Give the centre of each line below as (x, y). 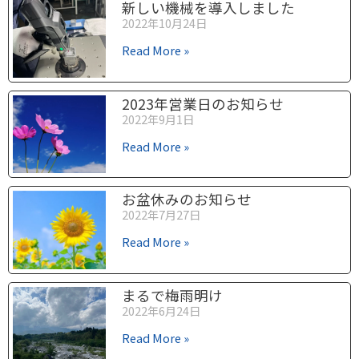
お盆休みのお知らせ (187, 200)
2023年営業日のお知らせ (203, 103)
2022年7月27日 (161, 215)
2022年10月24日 (165, 22)
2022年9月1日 (158, 119)
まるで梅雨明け (173, 296)
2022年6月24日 (161, 311)
